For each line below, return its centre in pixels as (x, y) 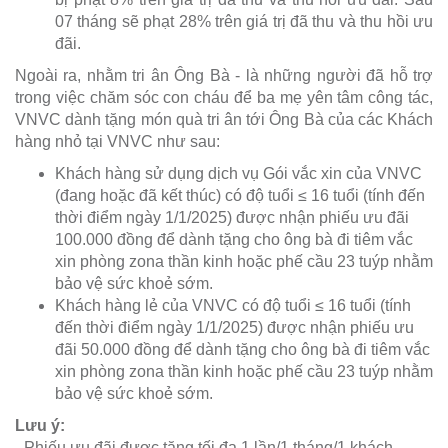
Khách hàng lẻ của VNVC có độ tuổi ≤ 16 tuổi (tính (233, 306)
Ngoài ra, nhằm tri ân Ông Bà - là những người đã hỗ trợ (224, 76)
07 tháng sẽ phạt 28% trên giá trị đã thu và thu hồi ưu (244, 22)
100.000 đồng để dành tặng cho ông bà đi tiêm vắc (234, 240)
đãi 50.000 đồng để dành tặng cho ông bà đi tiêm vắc (242, 350)
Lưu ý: (40, 426)
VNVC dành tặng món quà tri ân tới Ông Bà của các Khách (224, 120)
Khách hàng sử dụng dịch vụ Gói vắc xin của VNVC (238, 174)
